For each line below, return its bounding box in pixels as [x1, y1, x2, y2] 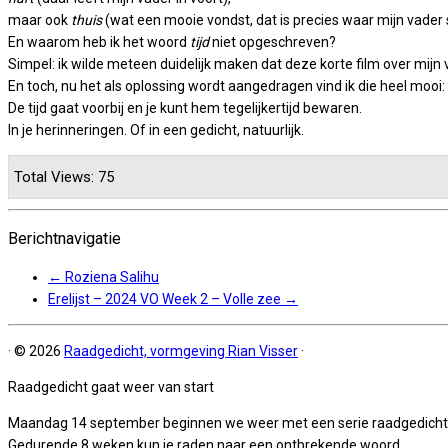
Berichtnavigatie [8, 228, 121, 248]
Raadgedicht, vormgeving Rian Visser [64, 343, 298, 360]
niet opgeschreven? [209, 34, 336, 51]
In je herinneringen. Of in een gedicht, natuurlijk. [8, 122, 304, 139]
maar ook [8, 12, 71, 29]
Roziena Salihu [62, 269, 159, 286]
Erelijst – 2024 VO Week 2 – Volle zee [48, 291, 284, 308]
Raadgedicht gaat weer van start [8, 379, 214, 396]
